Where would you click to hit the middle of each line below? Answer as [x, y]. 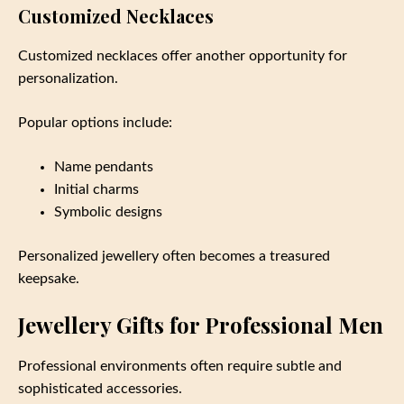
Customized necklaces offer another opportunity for [183, 56]
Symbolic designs [108, 212]
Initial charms [96, 190]
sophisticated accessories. [100, 389]
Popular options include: [95, 123]
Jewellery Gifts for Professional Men [201, 325]
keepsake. [49, 279]
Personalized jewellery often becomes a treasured [174, 257]
